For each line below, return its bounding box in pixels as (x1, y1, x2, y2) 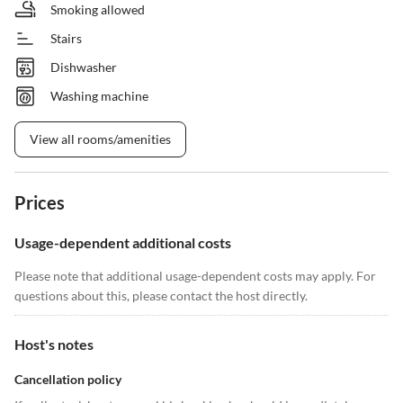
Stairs (50, 31, 82, 47)
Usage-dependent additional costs (14, 234, 231, 252)
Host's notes (14, 336, 94, 354)
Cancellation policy (14, 372, 121, 388)
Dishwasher (50, 59, 117, 76)
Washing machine (50, 88, 148, 104)
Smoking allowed (50, 2, 145, 18)
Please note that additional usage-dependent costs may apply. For (14, 268, 376, 284)
